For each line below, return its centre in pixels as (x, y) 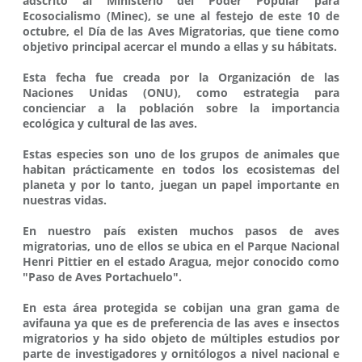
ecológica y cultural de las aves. (110, 124)
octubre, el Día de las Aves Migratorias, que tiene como (181, 32)
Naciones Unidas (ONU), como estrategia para (181, 93)
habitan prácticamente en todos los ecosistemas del (181, 170)
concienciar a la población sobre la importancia (181, 108)
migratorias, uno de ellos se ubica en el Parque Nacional (181, 246)
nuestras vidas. (65, 200)
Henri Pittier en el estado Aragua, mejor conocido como (181, 262)
